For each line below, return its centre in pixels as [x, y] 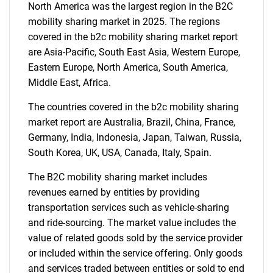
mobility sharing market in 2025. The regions [124, 22]
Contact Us [136, 69]
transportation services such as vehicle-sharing [129, 207]
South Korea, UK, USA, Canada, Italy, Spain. [120, 153]
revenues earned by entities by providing [114, 192]
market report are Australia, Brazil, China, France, [132, 122]
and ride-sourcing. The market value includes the [132, 223]
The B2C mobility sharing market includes [118, 177]
